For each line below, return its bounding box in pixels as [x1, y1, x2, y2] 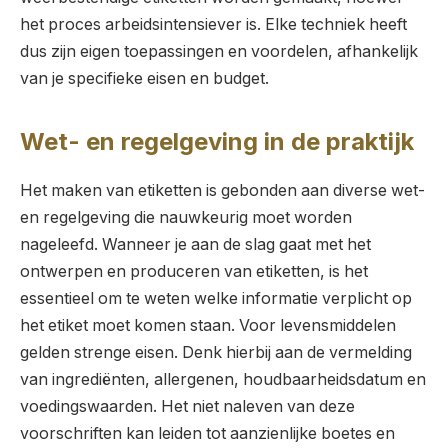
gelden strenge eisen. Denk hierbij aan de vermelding [20, 343, 412, 363]
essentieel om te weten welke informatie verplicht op [20, 289, 412, 309]
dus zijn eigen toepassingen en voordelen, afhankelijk [20, 42, 418, 62]
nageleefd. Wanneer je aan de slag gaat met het [20, 235, 371, 255]
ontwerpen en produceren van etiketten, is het [20, 262, 368, 282]
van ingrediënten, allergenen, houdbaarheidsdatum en [20, 370, 426, 390]
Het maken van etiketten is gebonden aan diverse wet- [20, 181, 425, 201]
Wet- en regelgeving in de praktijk [20, 127, 414, 157]
